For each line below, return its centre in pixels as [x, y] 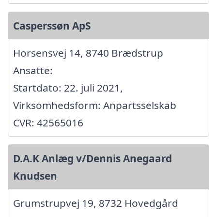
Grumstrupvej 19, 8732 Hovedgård [96, 203]
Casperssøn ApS [52, 25]
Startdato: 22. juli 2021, [68, 87]
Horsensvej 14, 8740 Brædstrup [88, 53]
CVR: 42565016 [48, 122]
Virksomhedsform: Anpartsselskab [95, 105]
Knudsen [35, 176]
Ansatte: [33, 70]
